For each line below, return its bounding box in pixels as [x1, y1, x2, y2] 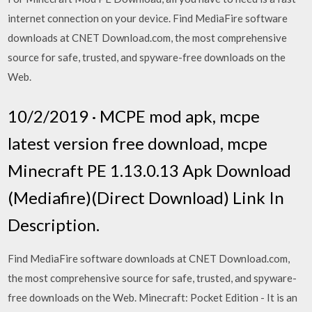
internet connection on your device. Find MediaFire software [8, 12, 288, 24]
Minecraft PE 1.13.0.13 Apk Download [8, 159, 292, 180]
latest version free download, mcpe [8, 132, 268, 153]
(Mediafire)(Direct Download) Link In [8, 187, 285, 208]
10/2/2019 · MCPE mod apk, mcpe [8, 105, 260, 126]
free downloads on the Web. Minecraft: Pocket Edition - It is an [8, 290, 298, 304]
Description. [8, 214, 100, 235]
